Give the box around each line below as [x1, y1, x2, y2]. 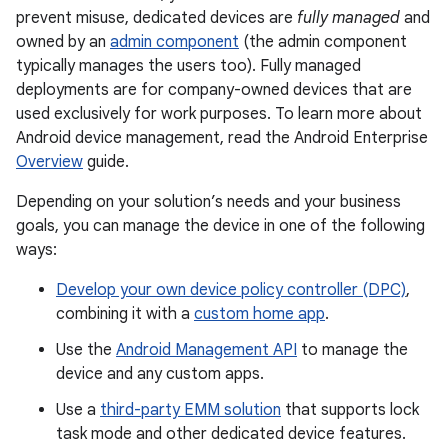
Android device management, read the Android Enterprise [16, 128, 428, 148]
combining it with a [56, 304, 194, 324]
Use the [56, 340, 116, 360]
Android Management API [116, 340, 297, 360]
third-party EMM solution [100, 400, 281, 420]
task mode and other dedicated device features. [56, 424, 406, 444]
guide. [83, 152, 129, 172]
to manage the [297, 340, 408, 360]
